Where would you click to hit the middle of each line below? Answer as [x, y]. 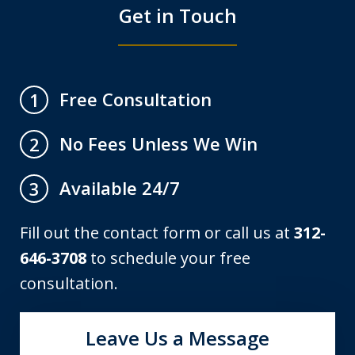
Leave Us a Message [177, 338]
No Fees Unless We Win [158, 144]
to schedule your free [168, 258]
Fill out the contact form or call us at [157, 233]
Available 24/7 [120, 188]
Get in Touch [177, 16]
